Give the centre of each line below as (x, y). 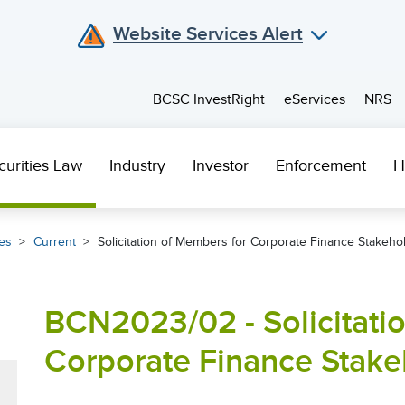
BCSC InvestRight (209, 100)
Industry (137, 166)
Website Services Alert (208, 33)
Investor (221, 166)
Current (55, 242)
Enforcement (321, 166)
